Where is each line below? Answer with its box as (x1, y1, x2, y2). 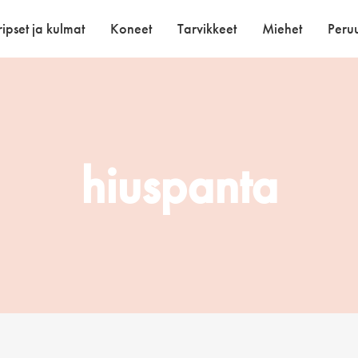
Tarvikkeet (177, 20, 237, 38)
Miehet (262, 20, 302, 38)
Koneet (110, 20, 152, 38)
